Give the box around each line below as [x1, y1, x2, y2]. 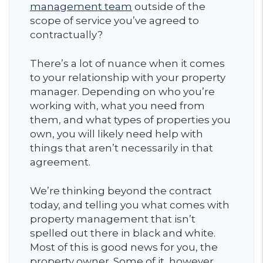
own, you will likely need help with [30, 128, 203, 140]
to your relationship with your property [30, 72, 225, 83]
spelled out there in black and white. [30, 227, 215, 239]
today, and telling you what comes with [30, 199, 230, 211]
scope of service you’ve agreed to [30, 15, 199, 26]
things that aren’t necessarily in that [30, 142, 213, 154]
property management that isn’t [30, 213, 195, 225]
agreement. [30, 156, 93, 168]
